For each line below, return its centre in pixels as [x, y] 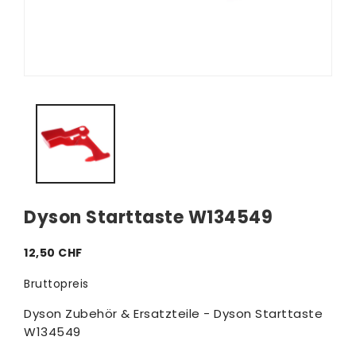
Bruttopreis [56, 284]
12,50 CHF [53, 253]
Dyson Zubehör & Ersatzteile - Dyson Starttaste [173, 313]
